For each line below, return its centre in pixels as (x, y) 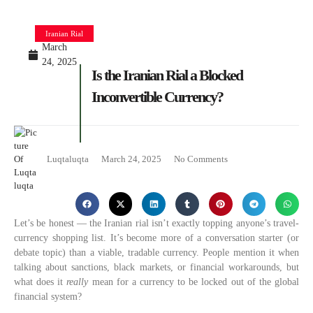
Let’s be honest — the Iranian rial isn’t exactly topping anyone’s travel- (156, 223)
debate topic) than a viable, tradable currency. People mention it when (156, 252)
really (78, 282)
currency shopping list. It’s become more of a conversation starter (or (156, 238)
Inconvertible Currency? (157, 97)
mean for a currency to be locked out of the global (194, 282)
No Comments (201, 159)
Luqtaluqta (68, 159)
